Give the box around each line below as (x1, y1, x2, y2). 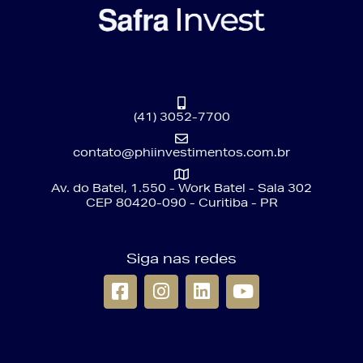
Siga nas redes (126, 250, 237, 267)
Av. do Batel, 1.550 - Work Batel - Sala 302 (51, 181, 312, 196)
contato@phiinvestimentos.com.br (73, 145, 290, 160)
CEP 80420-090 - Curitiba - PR (85, 195, 278, 211)
